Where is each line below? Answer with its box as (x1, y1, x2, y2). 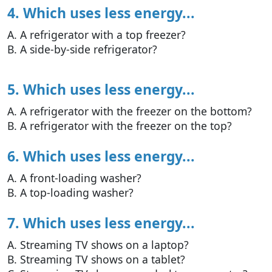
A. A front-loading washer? (7, 171, 141, 186)
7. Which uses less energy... (7, 214, 195, 233)
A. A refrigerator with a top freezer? (7, 27, 186, 42)
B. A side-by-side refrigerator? (7, 42, 157, 57)
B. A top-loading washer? (7, 185, 134, 200)
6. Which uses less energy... (7, 147, 195, 166)
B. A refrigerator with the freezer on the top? (7, 118, 232, 134)
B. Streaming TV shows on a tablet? (7, 252, 185, 267)
